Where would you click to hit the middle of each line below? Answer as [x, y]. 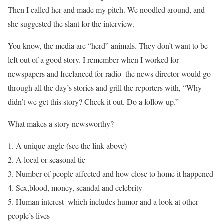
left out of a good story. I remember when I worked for [93, 60]
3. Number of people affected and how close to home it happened [111, 174]
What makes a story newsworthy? [61, 124]
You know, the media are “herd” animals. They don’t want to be [108, 46]
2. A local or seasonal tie [47, 160]
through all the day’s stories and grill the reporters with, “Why [105, 88]
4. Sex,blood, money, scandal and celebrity [75, 188]
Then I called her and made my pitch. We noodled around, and [106, 10]
